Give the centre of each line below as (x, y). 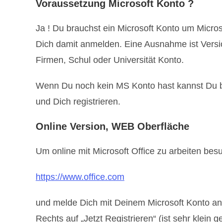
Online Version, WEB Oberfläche (112, 126)
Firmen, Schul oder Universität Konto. (110, 60)
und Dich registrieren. (78, 101)
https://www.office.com (80, 177)
